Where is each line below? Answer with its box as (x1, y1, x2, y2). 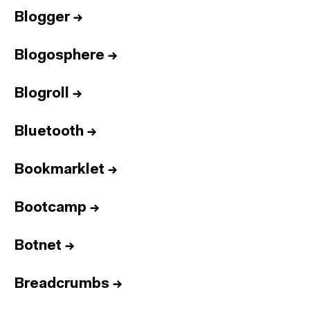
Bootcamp (14, 201, 86, 215)
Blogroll (14, 86, 69, 101)
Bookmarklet (14, 163, 104, 177)
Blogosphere (14, 48, 104, 63)
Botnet (14, 239, 62, 253)
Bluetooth (14, 125, 84, 139)
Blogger (14, 10, 70, 25)
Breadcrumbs (14, 277, 109, 291)
